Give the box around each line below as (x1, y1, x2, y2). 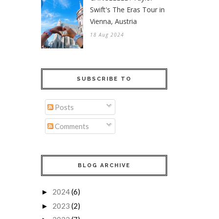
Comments (53, 122, 89, 131)
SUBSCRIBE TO (77, 75, 131, 82)
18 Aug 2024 (90, 31, 124, 39)
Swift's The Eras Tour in (90, 5, 165, 15)
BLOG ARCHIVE (78, 162, 131, 169)
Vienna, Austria (90, 17, 137, 26)
